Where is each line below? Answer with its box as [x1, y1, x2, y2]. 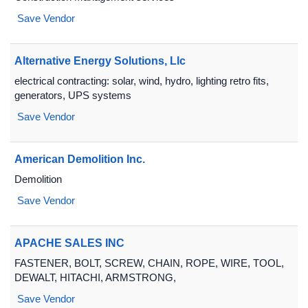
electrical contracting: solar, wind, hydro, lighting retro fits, [14, 75, 269, 87]
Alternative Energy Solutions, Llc [14, 55, 186, 67]
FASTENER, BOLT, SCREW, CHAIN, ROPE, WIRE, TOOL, [14, 257, 284, 269]
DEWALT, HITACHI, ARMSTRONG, [14, 272, 176, 283]
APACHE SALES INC [14, 237, 124, 249]
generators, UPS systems [14, 89, 131, 101]
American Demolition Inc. [14, 153, 145, 165]
